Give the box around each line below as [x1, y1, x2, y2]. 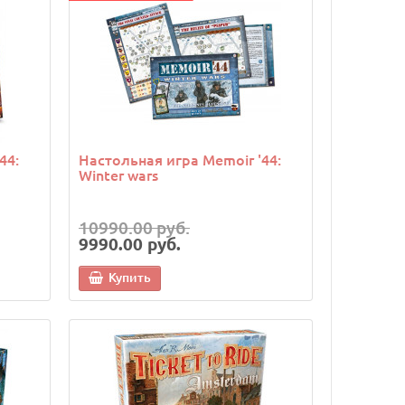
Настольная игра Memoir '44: [79, 149, 281, 170]
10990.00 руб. [79, 216, 190, 240]
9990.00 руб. [79, 232, 181, 256]
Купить [108, 268, 151, 287]
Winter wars [79, 165, 158, 185]
